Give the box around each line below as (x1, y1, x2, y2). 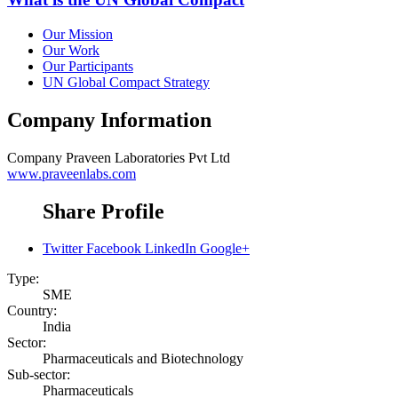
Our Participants (43, 58, 133, 74)
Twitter (43, 241, 83, 257)
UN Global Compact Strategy (43, 74, 210, 90)
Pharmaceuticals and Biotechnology (43, 351, 243, 367)
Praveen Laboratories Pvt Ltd (66, 149, 230, 165)
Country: (7, 303, 57, 319)
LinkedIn (145, 241, 196, 257)
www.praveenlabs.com (7, 165, 136, 181)
